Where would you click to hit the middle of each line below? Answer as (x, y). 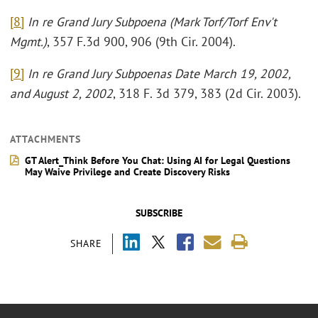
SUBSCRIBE (159, 213)
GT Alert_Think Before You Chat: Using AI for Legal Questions (158, 161)
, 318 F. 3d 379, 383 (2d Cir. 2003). (207, 94)
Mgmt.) (28, 41)
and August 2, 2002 (61, 94)
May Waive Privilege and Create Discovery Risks (127, 172)
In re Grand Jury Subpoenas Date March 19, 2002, (159, 74)
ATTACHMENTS (45, 139)
